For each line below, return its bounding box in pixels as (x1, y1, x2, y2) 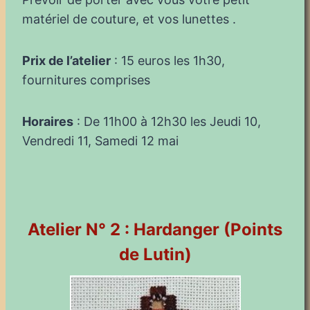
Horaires (22, 113, 73, 129)
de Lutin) (118, 244, 192, 264)
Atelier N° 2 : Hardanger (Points (28, 219, 282, 239)
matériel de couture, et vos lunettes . (22, 11, 236, 26)
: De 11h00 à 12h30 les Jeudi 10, (73, 113, 261, 129)
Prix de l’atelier (22, 53, 111, 68)
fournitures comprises (22, 72, 150, 87)
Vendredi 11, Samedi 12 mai (22, 133, 179, 148)
